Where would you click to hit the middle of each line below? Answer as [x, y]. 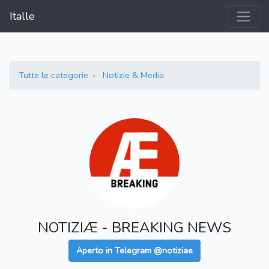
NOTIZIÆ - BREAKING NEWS [134, 228]
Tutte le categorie [53, 75]
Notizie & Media [133, 75]
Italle [22, 17]
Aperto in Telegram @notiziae [134, 251]
